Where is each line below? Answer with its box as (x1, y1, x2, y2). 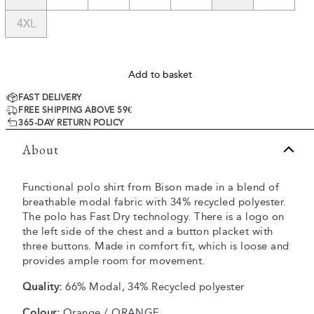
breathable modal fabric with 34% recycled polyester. (22, 196, 287, 208)
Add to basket (128, 69, 192, 81)
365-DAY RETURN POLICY (18, 118, 124, 128)
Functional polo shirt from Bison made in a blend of (22, 181, 280, 193)
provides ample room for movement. (22, 254, 205, 267)
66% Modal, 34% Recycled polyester (62, 280, 245, 293)
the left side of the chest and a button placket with (22, 225, 273, 238)
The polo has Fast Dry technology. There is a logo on (22, 210, 285, 223)
